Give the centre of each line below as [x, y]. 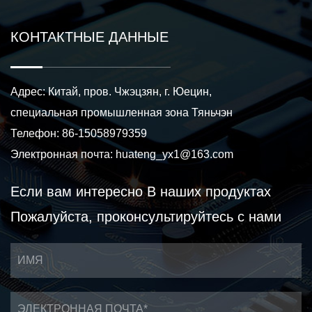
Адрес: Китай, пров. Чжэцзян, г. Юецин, [111, 91]
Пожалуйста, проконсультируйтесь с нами [146, 216]
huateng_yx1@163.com [174, 154]
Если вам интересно [79, 191]
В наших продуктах [209, 191]
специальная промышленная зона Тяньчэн [122, 112]
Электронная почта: [63, 154]
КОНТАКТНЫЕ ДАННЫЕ [89, 37]
